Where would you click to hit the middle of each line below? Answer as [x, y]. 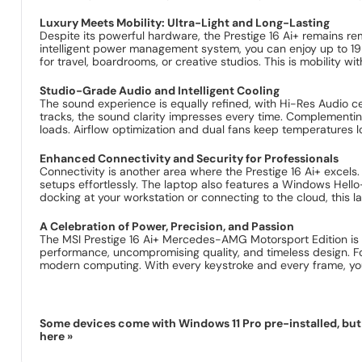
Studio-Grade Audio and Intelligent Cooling [160, 90]
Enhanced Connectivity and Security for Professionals [189, 158]
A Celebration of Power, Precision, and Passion [167, 226]
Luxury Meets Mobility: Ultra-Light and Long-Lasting [185, 22]
